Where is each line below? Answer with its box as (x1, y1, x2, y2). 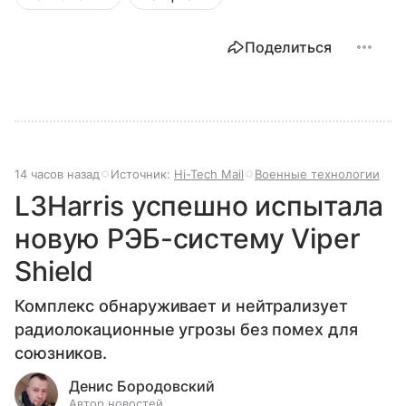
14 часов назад (14, 166, 100, 181)
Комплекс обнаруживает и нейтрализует (14, 295, 348, 315)
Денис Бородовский (69, 376, 215, 395)
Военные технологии (255, 166, 380, 181)
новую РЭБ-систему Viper (14, 221, 361, 255)
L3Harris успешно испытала (14, 188, 384, 222)
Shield (14, 254, 94, 287)
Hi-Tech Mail (174, 166, 244, 181)
